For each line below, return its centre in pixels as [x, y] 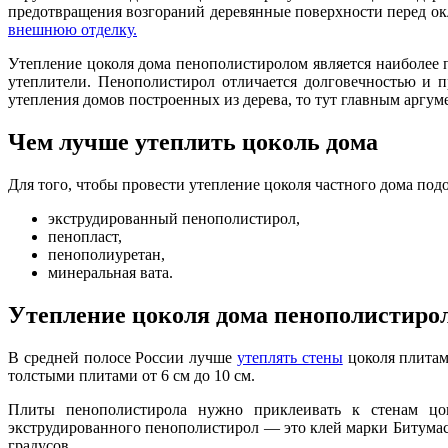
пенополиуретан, [106, 255]
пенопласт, [85, 237]
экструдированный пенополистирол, [174, 219]
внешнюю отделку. [72, 30]
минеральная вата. [110, 273]
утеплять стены [289, 358]
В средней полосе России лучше [122, 358]
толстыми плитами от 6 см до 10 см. [131, 376]
